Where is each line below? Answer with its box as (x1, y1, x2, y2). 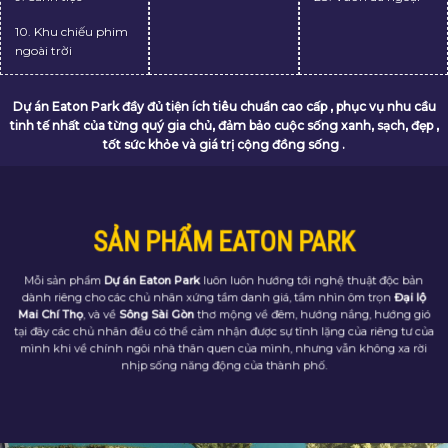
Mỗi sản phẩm (24, 293, 105, 308)
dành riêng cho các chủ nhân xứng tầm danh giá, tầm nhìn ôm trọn (22, 310, 394, 325)
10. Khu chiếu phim (15, 43, 128, 59)
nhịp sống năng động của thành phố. (121, 378, 327, 393)
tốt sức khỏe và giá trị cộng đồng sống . (103, 156, 345, 172)
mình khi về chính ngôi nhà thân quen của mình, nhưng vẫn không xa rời (20, 361, 428, 376)
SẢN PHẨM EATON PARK (93, 246, 355, 279)
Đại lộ (394, 310, 426, 325)
